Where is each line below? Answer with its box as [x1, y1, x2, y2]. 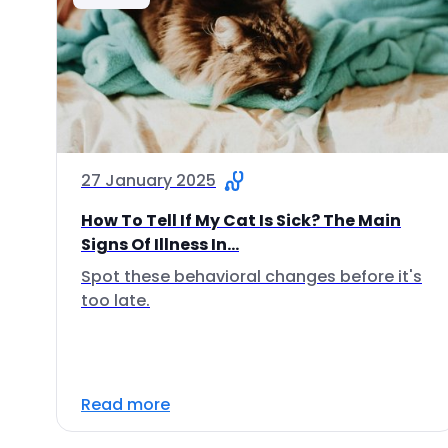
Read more [81, 393, 170, 416]
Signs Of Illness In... [81, 233, 239, 256]
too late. [81, 289, 150, 312]
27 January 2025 [81, 169, 216, 192]
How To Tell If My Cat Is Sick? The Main [81, 209, 401, 232]
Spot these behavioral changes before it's [81, 265, 422, 288]
